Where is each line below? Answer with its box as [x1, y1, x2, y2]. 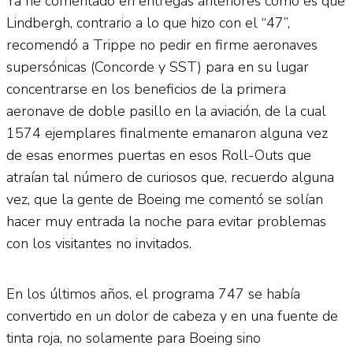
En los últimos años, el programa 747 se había [6, 284, 300, 303]
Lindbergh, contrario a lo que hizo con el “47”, [6, 13, 290, 32]
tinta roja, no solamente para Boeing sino [6, 328, 261, 347]
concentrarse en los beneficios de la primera [6, 79, 286, 98]
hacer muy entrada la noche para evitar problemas [6, 211, 326, 231]
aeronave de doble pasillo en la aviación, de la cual [6, 101, 326, 121]
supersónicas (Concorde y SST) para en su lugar [6, 57, 309, 76]
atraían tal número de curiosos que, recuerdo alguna [6, 167, 334, 187]
